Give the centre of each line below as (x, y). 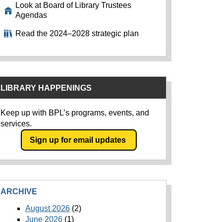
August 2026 (47, 209)
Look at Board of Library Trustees (74, 5)
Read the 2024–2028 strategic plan (77, 33)
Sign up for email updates (79, 140)
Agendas (31, 15)
